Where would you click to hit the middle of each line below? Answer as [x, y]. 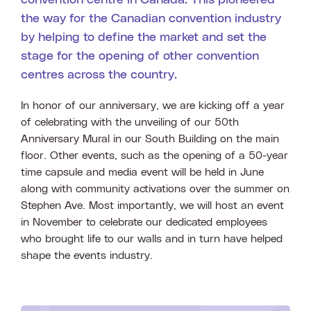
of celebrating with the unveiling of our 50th [130, 123]
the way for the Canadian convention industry [151, 19]
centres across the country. [101, 75]
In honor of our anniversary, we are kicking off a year [153, 106]
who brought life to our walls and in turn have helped [152, 239]
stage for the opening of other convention [140, 57]
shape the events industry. [90, 256]
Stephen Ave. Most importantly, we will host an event [152, 206]
